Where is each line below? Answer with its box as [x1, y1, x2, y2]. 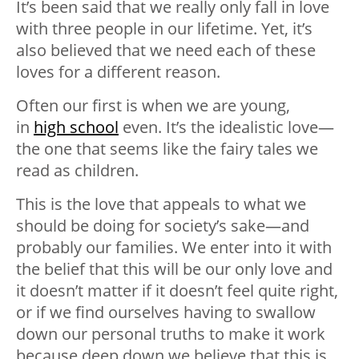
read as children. [16, 159, 139, 182]
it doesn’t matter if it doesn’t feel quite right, [16, 280, 338, 302]
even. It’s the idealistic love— [119, 116, 334, 139]
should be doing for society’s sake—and [16, 215, 309, 237]
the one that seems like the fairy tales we [16, 138, 318, 160]
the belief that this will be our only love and [16, 258, 333, 280]
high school [34, 116, 119, 139]
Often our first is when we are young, [16, 95, 290, 117]
